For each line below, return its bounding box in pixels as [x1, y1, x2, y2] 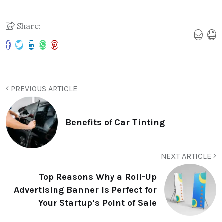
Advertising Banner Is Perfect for [14, 184, 157, 195]
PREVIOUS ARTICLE [9, 84, 77, 94]
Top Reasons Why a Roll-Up [39, 171, 157, 182]
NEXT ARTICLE [161, 151, 213, 161]
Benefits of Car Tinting [65, 116, 165, 128]
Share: [15, 21, 41, 31]
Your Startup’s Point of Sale [38, 197, 157, 208]
